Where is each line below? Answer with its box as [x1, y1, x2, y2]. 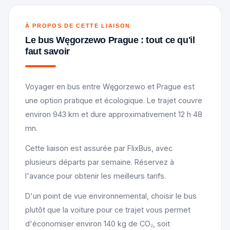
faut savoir [25, 45, 70, 56]
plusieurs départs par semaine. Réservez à [25, 157, 174, 166]
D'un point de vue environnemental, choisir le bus [25, 191, 197, 200]
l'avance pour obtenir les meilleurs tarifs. [25, 171, 166, 180]
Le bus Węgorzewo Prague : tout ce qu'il [25, 34, 195, 45]
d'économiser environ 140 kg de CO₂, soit [25, 219, 170, 228]
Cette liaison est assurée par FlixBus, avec [25, 143, 172, 152]
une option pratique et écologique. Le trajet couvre [25, 95, 202, 105]
